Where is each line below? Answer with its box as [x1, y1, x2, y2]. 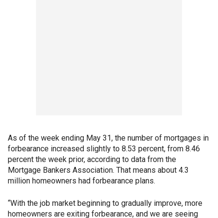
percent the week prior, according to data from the [8, 155, 176, 164]
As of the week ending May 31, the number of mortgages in [8, 133, 209, 143]
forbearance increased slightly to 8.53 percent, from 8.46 [8, 144, 200, 153]
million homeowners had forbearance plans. [8, 176, 155, 185]
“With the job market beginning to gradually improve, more [8, 199, 202, 208]
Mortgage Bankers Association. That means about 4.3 [8, 165, 189, 175]
